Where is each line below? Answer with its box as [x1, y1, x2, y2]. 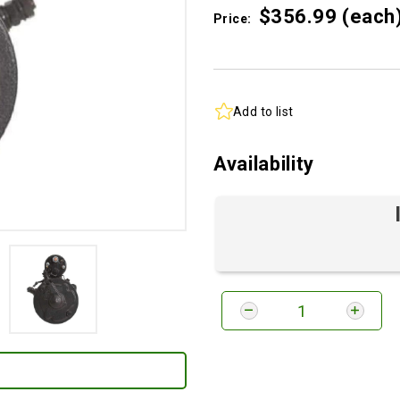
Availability [213, 153, 314, 176]
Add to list [233, 104, 294, 119]
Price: [213, 12, 252, 27]
